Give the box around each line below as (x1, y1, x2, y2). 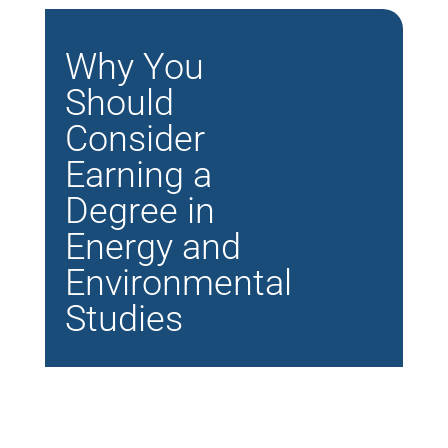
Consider (64, 117, 205, 160)
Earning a (64, 153, 212, 196)
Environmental (64, 261, 292, 304)
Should (64, 81, 174, 124)
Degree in (64, 189, 215, 232)
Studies (64, 297, 183, 340)
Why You (64, 45, 204, 88)
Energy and (64, 225, 241, 268)
